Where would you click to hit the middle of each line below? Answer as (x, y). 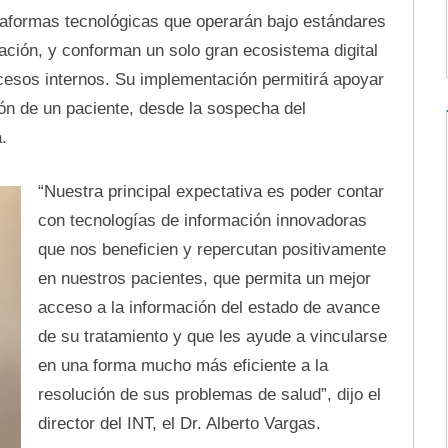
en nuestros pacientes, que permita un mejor (204, 278)
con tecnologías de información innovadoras (202, 220)
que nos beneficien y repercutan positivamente (211, 249)
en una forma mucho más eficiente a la (182, 365)
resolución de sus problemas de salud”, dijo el (209, 394)
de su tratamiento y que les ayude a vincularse (212, 336)
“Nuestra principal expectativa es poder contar (210, 191)
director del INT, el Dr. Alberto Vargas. (179, 423)
